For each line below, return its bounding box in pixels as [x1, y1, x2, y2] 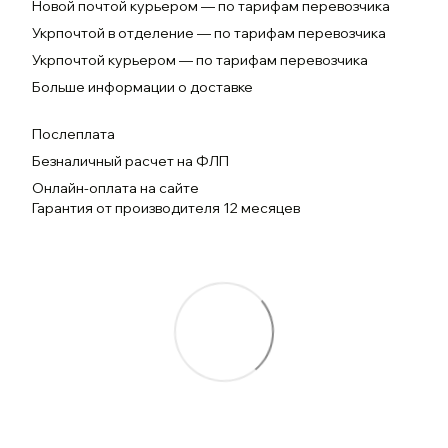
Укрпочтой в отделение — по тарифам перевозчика [32, 24, 386, 42]
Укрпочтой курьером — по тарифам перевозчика [32, 51, 368, 69]
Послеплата [32, 125, 115, 143]
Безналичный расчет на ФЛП [32, 152, 229, 170]
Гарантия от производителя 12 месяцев [32, 199, 300, 217]
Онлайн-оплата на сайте [32, 179, 199, 197]
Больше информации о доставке [32, 78, 253, 96]
